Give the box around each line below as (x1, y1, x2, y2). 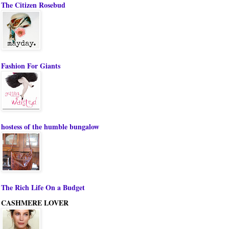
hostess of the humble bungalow (1, 121, 99, 132)
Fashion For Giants (1, 60, 60, 72)
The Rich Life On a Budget (1, 182, 85, 193)
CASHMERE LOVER (1, 197, 68, 209)
